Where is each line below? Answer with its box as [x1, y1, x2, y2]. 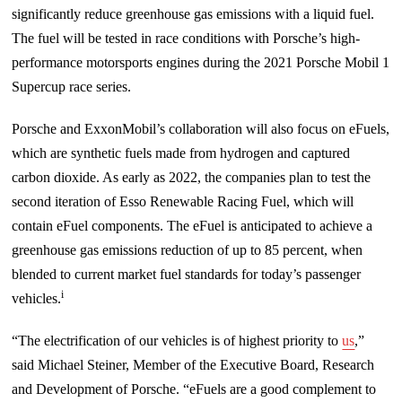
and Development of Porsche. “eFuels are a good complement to [12, 380, 377, 397]
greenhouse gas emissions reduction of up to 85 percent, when [12, 241, 363, 258]
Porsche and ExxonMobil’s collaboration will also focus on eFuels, [12, 120, 390, 136]
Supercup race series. [12, 78, 139, 94]
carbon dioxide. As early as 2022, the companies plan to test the [12, 169, 371, 185]
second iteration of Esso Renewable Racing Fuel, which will [12, 193, 354, 209]
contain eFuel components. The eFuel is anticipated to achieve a [12, 217, 373, 233]
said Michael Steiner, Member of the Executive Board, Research [12, 356, 375, 372]
